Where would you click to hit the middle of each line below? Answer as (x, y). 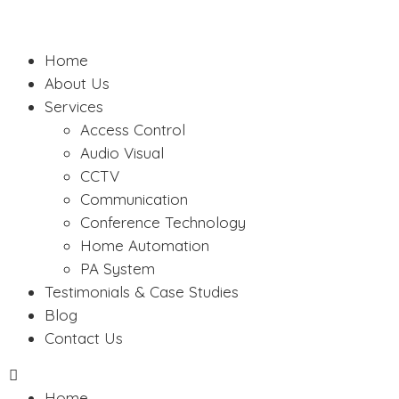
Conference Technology (163, 222)
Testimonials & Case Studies (142, 292)
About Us (77, 83)
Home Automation (145, 245)
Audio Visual (122, 153)
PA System (118, 269)
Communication (134, 199)
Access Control (133, 130)
